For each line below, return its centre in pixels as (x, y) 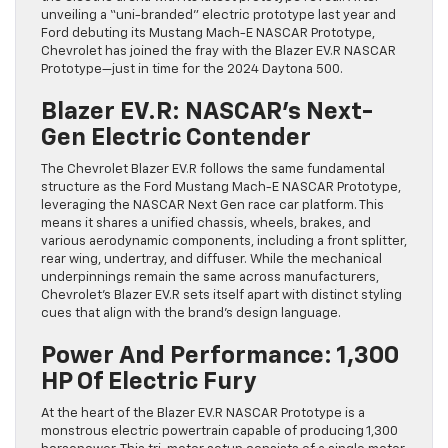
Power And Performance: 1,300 (220, 356)
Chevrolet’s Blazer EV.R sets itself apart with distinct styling (221, 296)
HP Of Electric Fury (149, 382)
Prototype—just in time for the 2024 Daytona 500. (192, 70)
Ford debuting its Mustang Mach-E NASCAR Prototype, (208, 34)
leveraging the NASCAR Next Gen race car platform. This (212, 206)
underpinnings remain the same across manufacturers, (210, 278)
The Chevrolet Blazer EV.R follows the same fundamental (213, 170)
